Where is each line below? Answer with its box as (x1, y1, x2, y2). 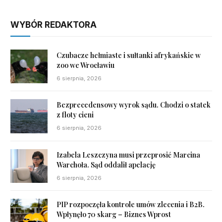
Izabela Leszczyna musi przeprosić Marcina (56, 150, 200, 160)
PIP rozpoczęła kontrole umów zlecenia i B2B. (56, 199, 205, 209)
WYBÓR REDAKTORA (10, 20, 97, 30)
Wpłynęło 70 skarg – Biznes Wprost (56, 209, 171, 219)
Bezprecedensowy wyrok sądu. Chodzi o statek (56, 100, 211, 110)
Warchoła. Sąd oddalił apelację (56, 160, 156, 169)
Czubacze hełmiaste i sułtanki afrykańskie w (56, 51, 201, 60)
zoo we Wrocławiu (56, 60, 114, 70)
